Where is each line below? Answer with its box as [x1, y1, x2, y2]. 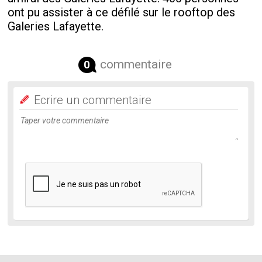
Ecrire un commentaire [34, 93, 152, 107]
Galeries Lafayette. [8, 19, 104, 33]
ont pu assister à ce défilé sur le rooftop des [8, 5, 236, 19]
